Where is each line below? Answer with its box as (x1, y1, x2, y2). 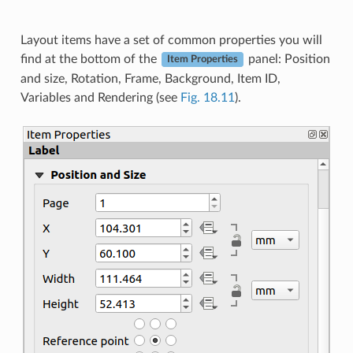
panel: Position (244, 52, 330, 65)
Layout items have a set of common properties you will (20, 33, 322, 46)
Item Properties (166, 54, 238, 65)
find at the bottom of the (20, 52, 160, 65)
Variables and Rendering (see (20, 91, 180, 104)
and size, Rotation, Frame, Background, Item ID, (20, 72, 281, 85)
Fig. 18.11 (180, 91, 235, 104)
